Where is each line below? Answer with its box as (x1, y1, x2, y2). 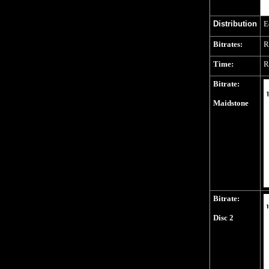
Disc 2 (213, 213, 234, 222)
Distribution (213, 19, 257, 28)
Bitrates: (213, 40, 243, 49)
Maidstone (213, 98, 249, 107)
